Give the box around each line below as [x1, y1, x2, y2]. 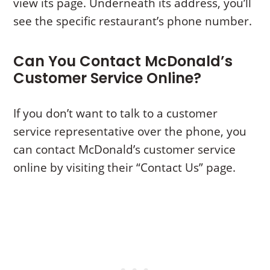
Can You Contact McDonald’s [13, 51, 233, 71]
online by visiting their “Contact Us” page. [13, 159, 236, 175]
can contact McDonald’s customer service [13, 141, 236, 157]
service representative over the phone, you [13, 123, 247, 139]
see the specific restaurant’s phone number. [13, 13, 253, 29]
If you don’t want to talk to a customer [13, 105, 218, 121]
